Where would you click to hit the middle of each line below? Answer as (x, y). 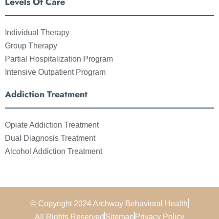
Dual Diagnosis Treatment (50, 138)
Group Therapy (31, 45)
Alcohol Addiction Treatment (54, 151)
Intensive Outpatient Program (55, 72)
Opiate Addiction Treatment (52, 125)
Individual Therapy (37, 32)
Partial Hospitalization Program (59, 59)
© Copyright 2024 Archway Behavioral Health (109, 203)
